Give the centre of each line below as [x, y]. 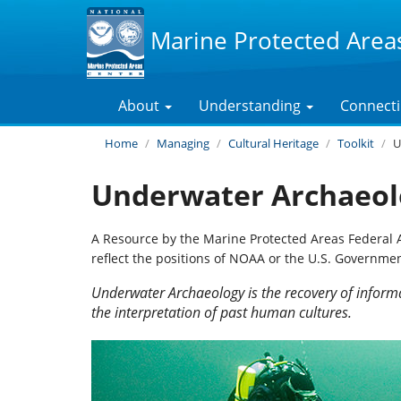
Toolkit [356, 143]
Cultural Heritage [273, 143]
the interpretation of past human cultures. [222, 312]
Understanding [252, 106]
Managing [183, 143]
